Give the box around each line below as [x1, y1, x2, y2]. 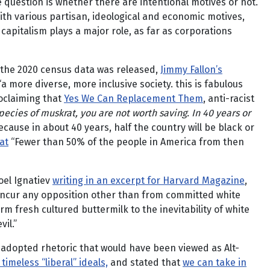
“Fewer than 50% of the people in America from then [8, 136, 244, 148]
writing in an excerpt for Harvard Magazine [52, 175, 245, 186]
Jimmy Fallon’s [160, 64, 222, 75]
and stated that [108, 257, 183, 268]
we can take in [183, 257, 246, 268]
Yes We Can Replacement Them [64, 93, 203, 104]
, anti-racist [203, 93, 254, 104]
